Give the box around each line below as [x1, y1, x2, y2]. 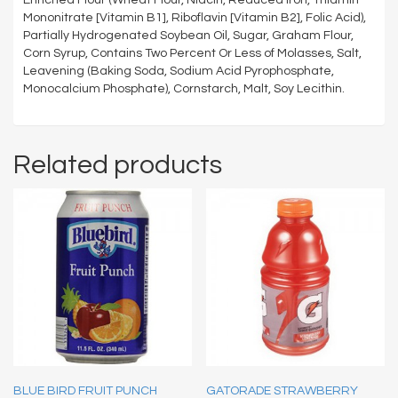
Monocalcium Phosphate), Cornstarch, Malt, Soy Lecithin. [23, 82, 345, 95]
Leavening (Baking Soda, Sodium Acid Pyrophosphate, [23, 64, 334, 77]
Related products [13, 150, 222, 179]
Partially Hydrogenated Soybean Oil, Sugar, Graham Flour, [23, 28, 354, 42]
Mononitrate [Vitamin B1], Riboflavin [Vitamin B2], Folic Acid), [23, 11, 366, 24]
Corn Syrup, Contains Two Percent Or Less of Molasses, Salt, [23, 46, 362, 60]
